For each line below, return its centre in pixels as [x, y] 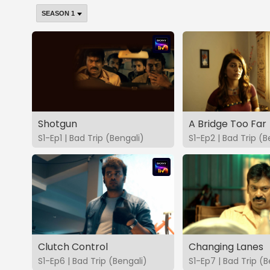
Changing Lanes [226, 246]
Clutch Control [73, 246]
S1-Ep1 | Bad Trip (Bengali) [91, 138]
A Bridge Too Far [227, 124]
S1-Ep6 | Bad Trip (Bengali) [93, 261]
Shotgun [58, 124]
